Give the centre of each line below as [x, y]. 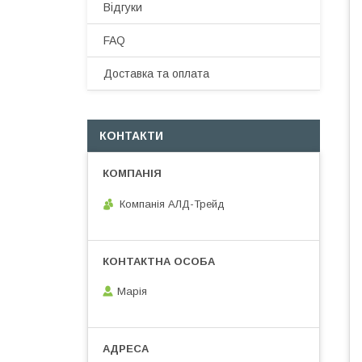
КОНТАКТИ [131, 136]
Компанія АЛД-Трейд [172, 204]
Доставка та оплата [156, 74]
